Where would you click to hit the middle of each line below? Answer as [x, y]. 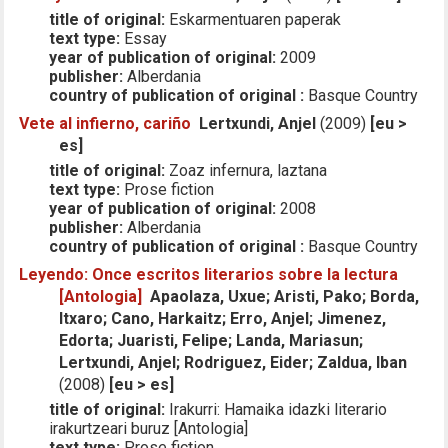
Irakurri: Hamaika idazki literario [276, 409]
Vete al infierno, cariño [105, 123]
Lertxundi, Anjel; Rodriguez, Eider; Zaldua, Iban [233, 362]
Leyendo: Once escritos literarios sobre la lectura [209, 274]
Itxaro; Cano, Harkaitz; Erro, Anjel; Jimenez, [223, 318]
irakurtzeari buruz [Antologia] [149, 428]
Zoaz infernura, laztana [246, 170]
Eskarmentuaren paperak [253, 19]
